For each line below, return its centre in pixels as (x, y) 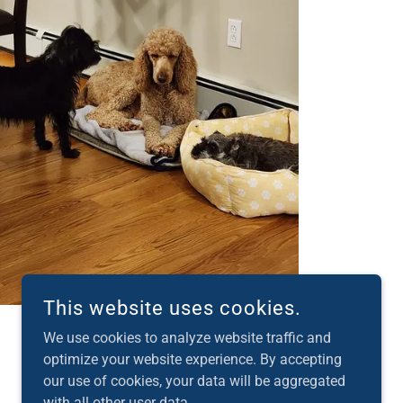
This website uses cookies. (172, 308)
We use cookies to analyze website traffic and (187, 338)
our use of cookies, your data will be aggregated (194, 381)
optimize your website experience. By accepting (193, 359)
